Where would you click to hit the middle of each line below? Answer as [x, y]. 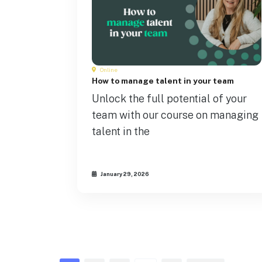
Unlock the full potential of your [169, 98]
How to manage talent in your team [164, 80]
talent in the [121, 131]
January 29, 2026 [124, 174]
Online [108, 70]
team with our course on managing [175, 115]
